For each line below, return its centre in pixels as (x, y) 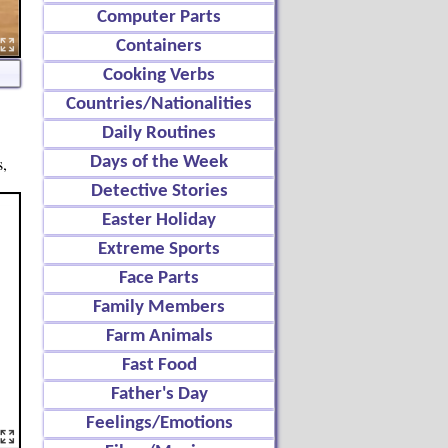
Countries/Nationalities (159, 104)
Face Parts (159, 278)
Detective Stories (159, 191)
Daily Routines (159, 133)
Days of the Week (159, 162)
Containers (159, 46)
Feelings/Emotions (159, 423)
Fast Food (159, 365)
